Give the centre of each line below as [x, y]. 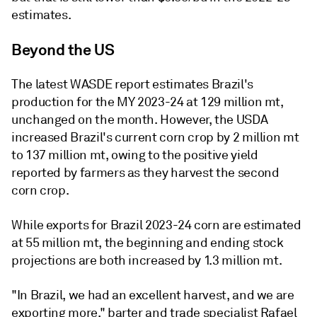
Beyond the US [63, 50]
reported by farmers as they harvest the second [145, 173]
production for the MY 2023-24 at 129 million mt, [148, 102]
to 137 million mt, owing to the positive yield [135, 155]
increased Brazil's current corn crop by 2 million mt [155, 137]
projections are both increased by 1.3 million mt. [147, 260]
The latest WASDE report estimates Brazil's [132, 84]
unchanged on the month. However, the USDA [140, 120]
